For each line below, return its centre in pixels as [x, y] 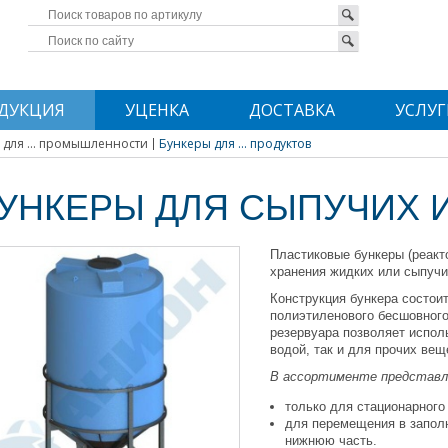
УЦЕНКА [156, 110]
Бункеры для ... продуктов [235, 143]
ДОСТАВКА [291, 110]
